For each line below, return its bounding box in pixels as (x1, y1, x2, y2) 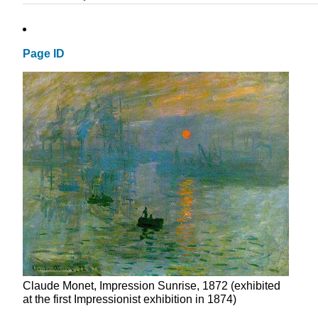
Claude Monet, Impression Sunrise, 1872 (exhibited (23, 280, 280, 292)
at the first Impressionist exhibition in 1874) (23, 293, 236, 306)
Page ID (23, 48, 65, 60)
